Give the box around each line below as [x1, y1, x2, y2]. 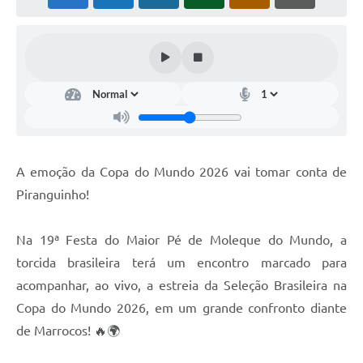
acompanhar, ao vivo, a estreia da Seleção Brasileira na [16, 278, 347, 293]
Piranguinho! [16, 187, 89, 203]
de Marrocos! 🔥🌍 [16, 323, 120, 339]
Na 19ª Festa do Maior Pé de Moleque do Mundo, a [16, 233, 347, 248]
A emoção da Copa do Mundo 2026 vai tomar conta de [16, 164, 347, 180]
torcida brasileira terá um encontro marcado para [16, 255, 347, 271]
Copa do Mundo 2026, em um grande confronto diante [16, 301, 347, 316]
